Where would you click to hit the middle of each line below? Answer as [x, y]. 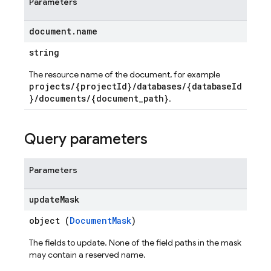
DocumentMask [100, 220]
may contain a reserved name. [87, 255]
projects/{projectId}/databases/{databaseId [135, 86]
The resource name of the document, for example [125, 74]
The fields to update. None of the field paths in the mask [135, 243]
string [44, 52]
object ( [49, 220]
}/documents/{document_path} [99, 98]
